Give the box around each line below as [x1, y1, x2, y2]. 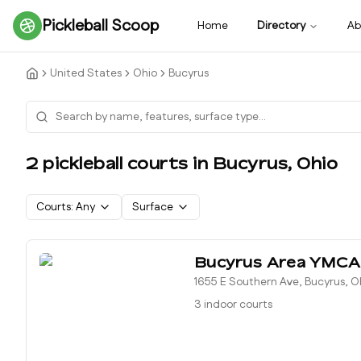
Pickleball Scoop [42, 15, 159, 37]
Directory [257, 18, 305, 34]
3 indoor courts [194, 297, 272, 313]
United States [50, 65, 122, 81]
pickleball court [38, 153, 178, 173]
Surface [132, 199, 173, 215]
